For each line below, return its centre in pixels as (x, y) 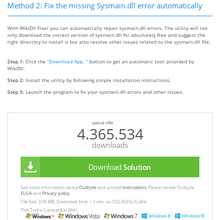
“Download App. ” (68, 62)
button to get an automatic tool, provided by (141, 62)
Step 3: (16, 92)
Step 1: (16, 62)
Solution (137, 167)
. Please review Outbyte (170, 187)
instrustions (134, 187)
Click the (36, 62)
